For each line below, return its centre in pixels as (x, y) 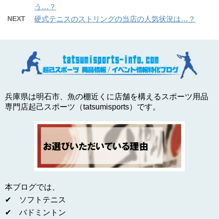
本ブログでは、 (32, 187)
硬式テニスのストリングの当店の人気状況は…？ (115, 19)
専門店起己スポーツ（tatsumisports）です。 (83, 107)
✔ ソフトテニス (35, 200)
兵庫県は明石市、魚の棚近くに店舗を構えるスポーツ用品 (107, 97)
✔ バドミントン (35, 213)
